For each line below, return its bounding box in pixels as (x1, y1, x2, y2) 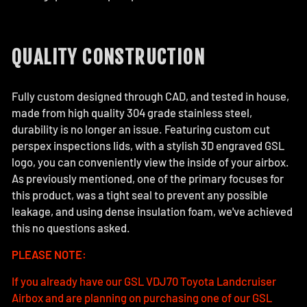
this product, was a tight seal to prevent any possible (12, 187, 268, 201)
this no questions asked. (12, 220, 130, 234)
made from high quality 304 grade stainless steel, (12, 105, 252, 119)
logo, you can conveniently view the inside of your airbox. (12, 154, 289, 169)
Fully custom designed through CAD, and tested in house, (12, 88, 289, 103)
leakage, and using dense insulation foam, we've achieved (12, 204, 293, 218)
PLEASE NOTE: (12, 247, 86, 261)
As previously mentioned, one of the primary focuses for (12, 171, 284, 185)
